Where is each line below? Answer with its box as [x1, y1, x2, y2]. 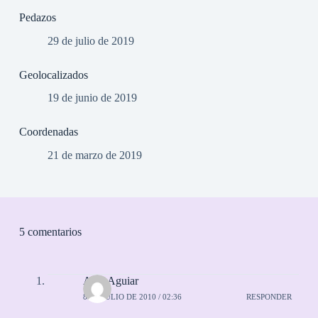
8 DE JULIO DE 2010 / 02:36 [82, 292, 182, 301]
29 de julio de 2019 [47, 34, 134, 47]
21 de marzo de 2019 [47, 149, 142, 162]
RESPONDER [246, 292, 292, 301]
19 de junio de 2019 [47, 92, 137, 104]
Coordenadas [18, 126, 78, 138]
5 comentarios [18, 226, 82, 238]
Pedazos [18, 11, 56, 23]
